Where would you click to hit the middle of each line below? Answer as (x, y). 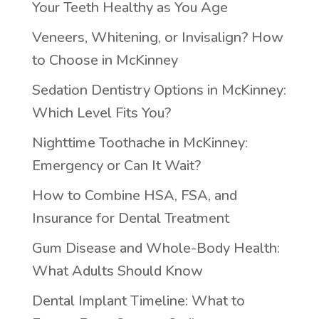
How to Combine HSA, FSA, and (134, 195)
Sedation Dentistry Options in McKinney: (159, 90)
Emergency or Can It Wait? (116, 165)
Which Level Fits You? (101, 113)
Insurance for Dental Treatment (130, 218)
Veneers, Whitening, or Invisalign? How (157, 37)
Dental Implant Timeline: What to (138, 300)
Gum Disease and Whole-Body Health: (156, 248)
